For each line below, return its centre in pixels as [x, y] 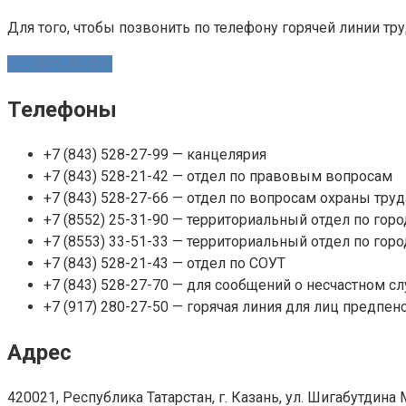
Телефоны [62, 110]
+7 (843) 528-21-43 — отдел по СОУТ [164, 264]
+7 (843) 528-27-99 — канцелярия [155, 155]
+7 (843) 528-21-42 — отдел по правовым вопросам [218, 177]
